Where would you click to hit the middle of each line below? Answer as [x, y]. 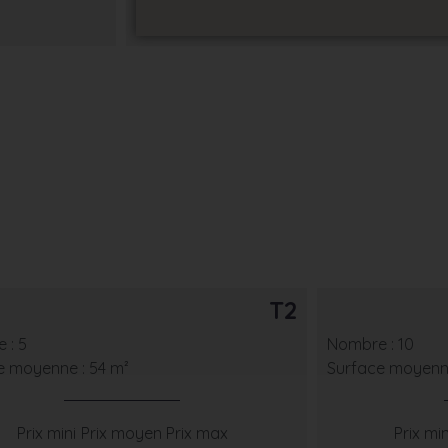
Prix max [197, 433]
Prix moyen [122, 433]
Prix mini [46, 433]
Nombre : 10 [370, 344]
